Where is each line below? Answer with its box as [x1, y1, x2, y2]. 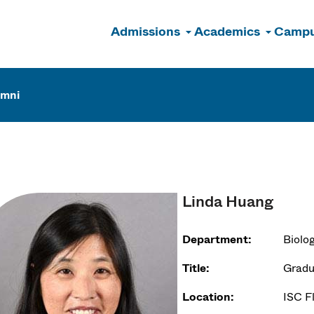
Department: [182, 231, 252, 247]
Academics [194, 22, 260, 41]
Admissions [111, 22, 180, 41]
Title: [182, 260, 210, 276]
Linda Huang [182, 191, 274, 212]
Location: [182, 289, 235, 305]
